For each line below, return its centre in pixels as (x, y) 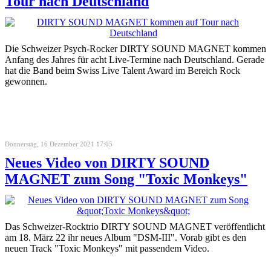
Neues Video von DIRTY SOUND (107, 162)
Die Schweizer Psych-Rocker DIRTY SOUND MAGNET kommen (135, 48)
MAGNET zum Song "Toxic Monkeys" (126, 179)
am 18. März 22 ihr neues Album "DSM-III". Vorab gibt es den (126, 237)
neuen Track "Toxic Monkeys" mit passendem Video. (107, 248)
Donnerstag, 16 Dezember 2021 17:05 (59, 144)
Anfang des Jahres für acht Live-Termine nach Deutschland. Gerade (135, 59)
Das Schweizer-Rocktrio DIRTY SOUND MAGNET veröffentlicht (135, 226)
